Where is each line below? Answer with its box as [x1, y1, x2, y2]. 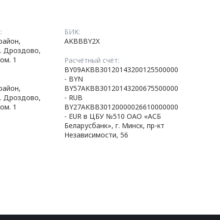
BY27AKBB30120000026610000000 [64, 102, 179, 111]
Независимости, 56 [64, 130, 129, 139]
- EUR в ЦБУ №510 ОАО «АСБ [64, 111, 162, 121]
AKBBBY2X [64, 36, 100, 46]
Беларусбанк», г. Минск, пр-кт [64, 121, 165, 130]
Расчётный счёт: [64, 55, 120, 65]
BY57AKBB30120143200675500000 [64, 83, 179, 93]
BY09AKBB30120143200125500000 [64, 65, 179, 74]
